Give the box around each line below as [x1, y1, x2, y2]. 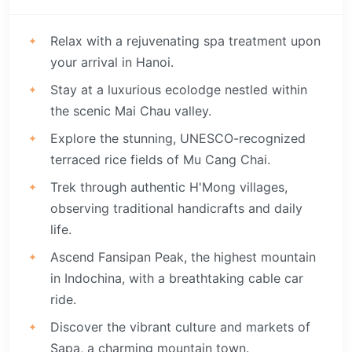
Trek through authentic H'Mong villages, [50, 178, 288, 195]
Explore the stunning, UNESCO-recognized [50, 130, 306, 146]
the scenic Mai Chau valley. [50, 102, 211, 119]
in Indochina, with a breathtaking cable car [50, 269, 303, 286]
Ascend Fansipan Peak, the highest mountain [50, 248, 316, 265]
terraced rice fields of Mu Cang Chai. [50, 151, 270, 167]
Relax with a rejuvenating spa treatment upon [50, 32, 321, 49]
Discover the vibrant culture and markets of [50, 318, 310, 335]
